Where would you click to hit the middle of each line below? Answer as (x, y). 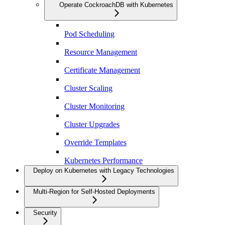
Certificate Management (102, 70)
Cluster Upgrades (92, 125)
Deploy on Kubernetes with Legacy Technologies (104, 171)
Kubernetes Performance (103, 161)
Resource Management (101, 52)
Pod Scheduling (89, 34)
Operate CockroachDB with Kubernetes (116, 5)
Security (45, 213)
